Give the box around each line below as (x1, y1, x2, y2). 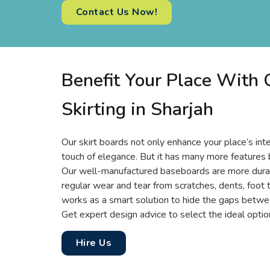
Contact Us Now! (76, 5, 158, 19)
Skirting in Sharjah (61, 96, 213, 122)
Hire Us (76, 236, 112, 250)
